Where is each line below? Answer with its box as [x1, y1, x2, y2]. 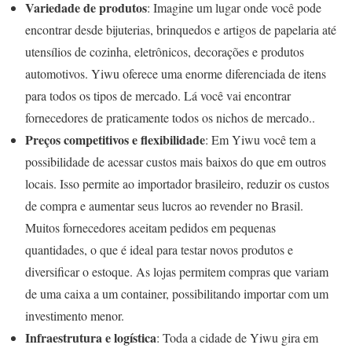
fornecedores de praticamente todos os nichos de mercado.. [25, 109, 315, 126]
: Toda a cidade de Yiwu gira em [156, 329, 318, 346]
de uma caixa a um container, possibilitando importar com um [25, 285, 328, 302]
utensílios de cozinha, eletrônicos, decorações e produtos [25, 43, 304, 60]
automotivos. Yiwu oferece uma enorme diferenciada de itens [25, 65, 326, 82]
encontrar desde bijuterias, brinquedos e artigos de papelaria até [25, 21, 336, 38]
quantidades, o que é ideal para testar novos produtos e [25, 241, 293, 258]
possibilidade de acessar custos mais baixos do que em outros [25, 153, 326, 170]
